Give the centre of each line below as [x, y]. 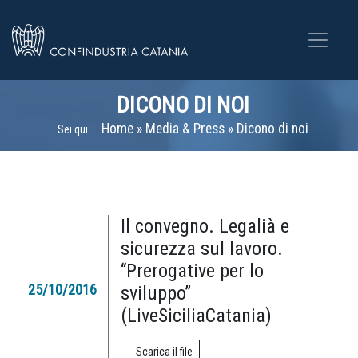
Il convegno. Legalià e [205, 226]
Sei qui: [74, 129]
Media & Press [185, 129]
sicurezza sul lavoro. [202, 249]
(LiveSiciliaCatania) [196, 316]
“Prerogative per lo [192, 271]
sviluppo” [156, 293]
